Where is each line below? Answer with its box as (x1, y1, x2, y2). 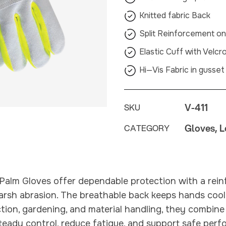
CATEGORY (124, 124, 169, 133)
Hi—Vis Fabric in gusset (139, 65, 224, 75)
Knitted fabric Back (139, 10, 210, 21)
